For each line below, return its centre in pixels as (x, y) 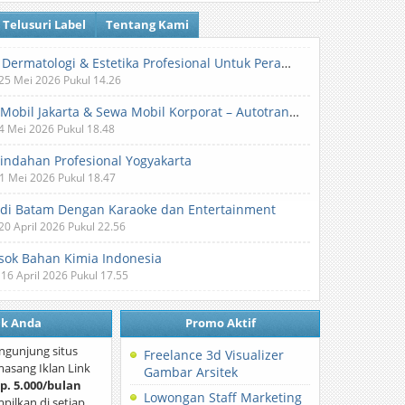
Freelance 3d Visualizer (214, 355)
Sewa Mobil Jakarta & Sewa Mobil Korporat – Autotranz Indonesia (295, 112)
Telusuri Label (45, 24)
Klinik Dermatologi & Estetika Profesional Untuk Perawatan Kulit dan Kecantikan (287, 63)
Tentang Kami (148, 24)
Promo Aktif (220, 323)
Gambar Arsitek (191, 372)
